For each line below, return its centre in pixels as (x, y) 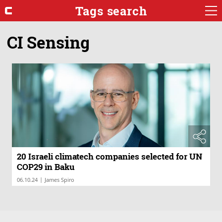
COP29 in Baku (46, 167)
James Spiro (59, 180)
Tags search (111, 11)
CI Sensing (48, 42)
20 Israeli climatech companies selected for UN (110, 157)
